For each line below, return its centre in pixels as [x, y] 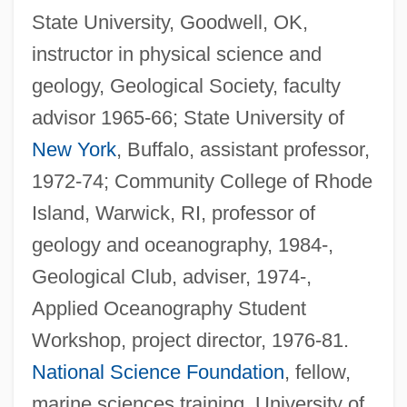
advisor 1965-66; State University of [188, 117]
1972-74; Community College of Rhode [202, 181]
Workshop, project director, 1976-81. [190, 340]
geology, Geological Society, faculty [186, 85]
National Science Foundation [158, 372]
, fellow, [317, 372]
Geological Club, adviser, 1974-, [171, 276]
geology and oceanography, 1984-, [182, 244]
